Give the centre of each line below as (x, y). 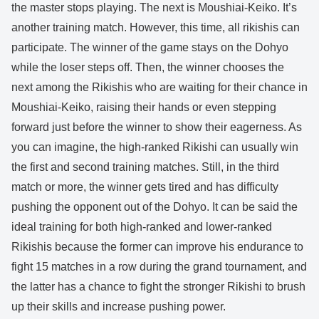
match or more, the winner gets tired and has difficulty (145, 187)
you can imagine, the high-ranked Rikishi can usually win (155, 147)
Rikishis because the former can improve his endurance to (157, 247)
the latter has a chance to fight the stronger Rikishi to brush (158, 287)
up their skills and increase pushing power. (119, 307)
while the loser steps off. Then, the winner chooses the (148, 68)
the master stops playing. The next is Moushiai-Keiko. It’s (154, 8)
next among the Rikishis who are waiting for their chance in (159, 88)
